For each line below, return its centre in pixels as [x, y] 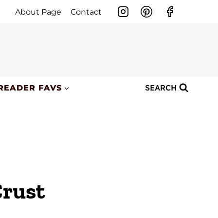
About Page [38, 12]
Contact [86, 12]
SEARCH [161, 88]
